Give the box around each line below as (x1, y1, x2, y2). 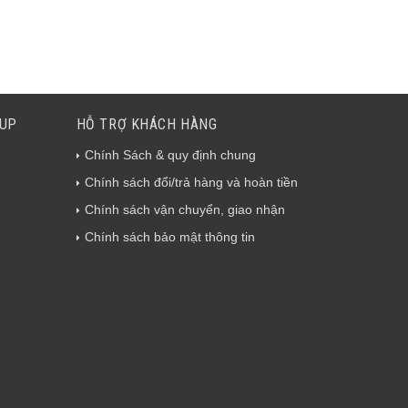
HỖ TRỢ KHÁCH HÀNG (76, 116, 218, 134)
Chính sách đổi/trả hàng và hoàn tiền (84, 175, 298, 190)
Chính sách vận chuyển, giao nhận (84, 202, 285, 218)
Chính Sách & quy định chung (84, 148, 256, 163)
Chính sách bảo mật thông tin (84, 229, 255, 245)
